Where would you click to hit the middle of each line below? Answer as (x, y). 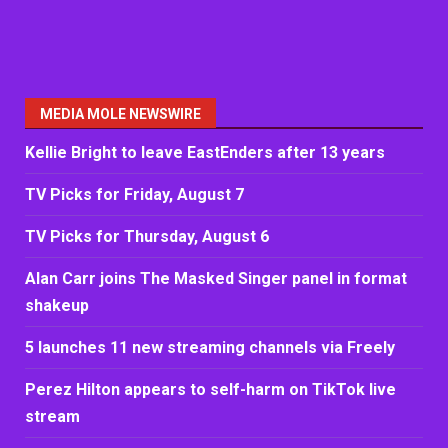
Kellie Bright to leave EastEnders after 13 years (205, 152)
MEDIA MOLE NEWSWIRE (120, 113)
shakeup (57, 305)
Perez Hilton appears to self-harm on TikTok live (210, 389)
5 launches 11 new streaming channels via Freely (210, 347)
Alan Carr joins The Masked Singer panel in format (216, 278)
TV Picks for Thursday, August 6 (147, 236)
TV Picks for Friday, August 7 (134, 194)
